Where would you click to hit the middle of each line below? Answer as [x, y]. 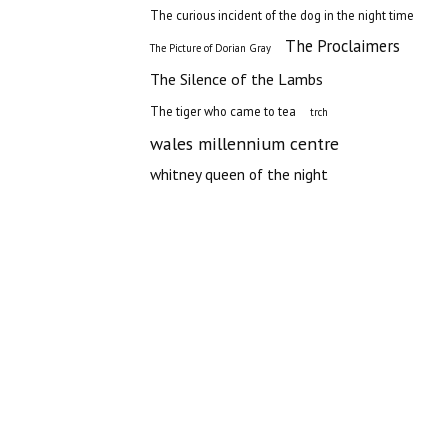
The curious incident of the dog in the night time [282, 15]
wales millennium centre [244, 143]
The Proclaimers [342, 46]
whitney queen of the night [239, 174]
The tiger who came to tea [223, 111]
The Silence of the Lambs [236, 79]
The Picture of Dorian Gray [210, 48]
